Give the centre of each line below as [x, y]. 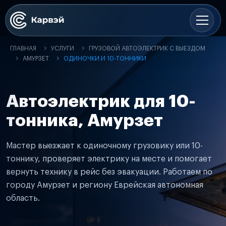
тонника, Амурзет [84, 121]
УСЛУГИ [63, 48]
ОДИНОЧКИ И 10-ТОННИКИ [105, 59]
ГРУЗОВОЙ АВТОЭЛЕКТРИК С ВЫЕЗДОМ [147, 48]
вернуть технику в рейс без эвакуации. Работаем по [109, 172]
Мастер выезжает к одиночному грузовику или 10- [104, 146]
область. [23, 198]
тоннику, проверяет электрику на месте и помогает [109, 159]
